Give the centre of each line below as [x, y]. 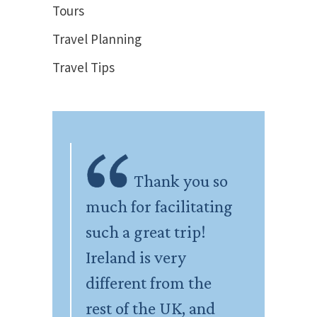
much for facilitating [159, 206]
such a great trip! [146, 232]
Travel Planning [97, 39]
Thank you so [181, 181]
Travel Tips [83, 67]
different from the [149, 283]
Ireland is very [136, 257]
